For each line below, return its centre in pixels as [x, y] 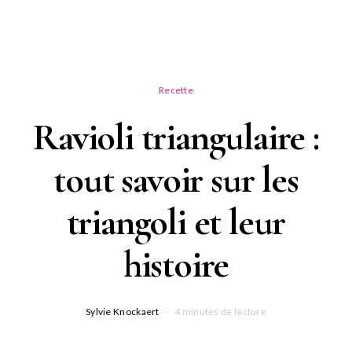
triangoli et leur [176, 222]
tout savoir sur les [176, 180]
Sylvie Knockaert [122, 312]
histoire [176, 265]
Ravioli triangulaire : [176, 137]
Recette [176, 90]
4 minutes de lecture [221, 312]
